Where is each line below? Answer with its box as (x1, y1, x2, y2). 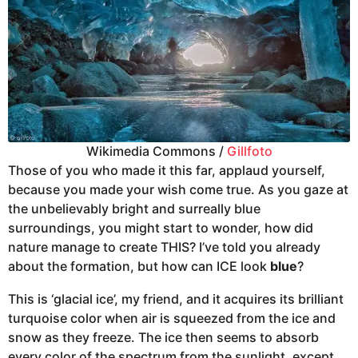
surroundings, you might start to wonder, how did (8, 220, 313, 237)
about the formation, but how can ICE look (8, 258, 270, 275)
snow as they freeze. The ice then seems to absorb (8, 328, 319, 345)
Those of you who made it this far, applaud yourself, (8, 162, 325, 179)
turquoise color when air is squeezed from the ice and (8, 309, 336, 326)
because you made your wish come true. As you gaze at (8, 181, 348, 198)
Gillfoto (226, 143, 272, 160)
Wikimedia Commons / (86, 143, 227, 160)
